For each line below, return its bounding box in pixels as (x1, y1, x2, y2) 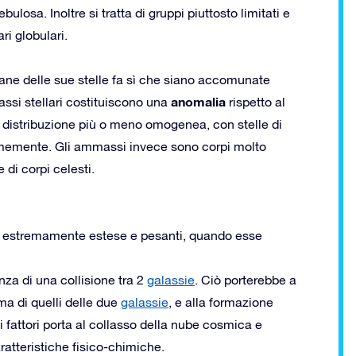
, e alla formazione (168, 294, 273, 309)
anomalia (171, 93, 226, 109)
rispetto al (226, 94, 285, 109)
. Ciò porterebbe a (195, 272, 296, 287)
